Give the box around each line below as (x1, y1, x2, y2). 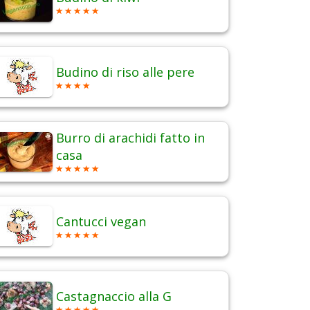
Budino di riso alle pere (56, 64, 194, 81)
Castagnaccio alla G (56, 288, 172, 305)
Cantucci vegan (56, 213, 146, 230)
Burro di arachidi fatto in (56, 129, 205, 147)
